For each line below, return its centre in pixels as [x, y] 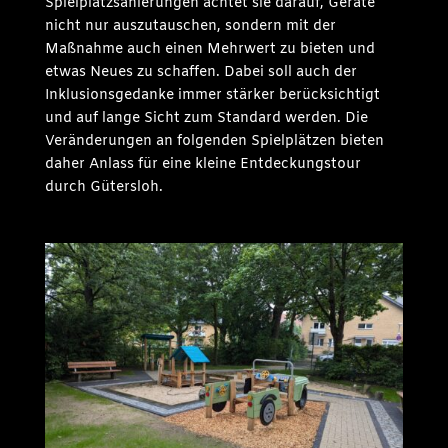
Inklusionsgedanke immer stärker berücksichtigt [212, 95]
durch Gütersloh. [103, 187]
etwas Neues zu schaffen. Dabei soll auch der [200, 72]
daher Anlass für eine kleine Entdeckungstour [202, 164]
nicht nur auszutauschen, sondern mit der [190, 26]
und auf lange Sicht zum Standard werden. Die [206, 118]
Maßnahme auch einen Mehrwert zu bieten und [209, 49]
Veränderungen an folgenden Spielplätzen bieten [214, 141]
